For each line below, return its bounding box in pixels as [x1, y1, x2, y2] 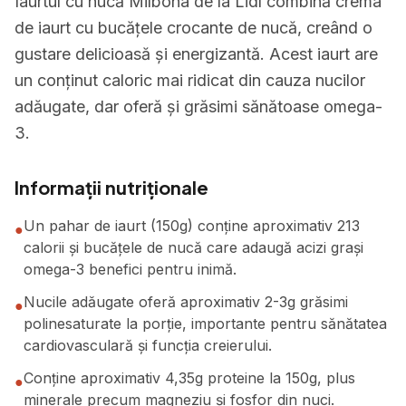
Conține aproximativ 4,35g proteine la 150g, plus [24, 369, 355, 387]
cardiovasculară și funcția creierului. [24, 336, 272, 354]
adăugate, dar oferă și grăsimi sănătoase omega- [14, 97, 382, 116]
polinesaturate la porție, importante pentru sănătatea [24, 314, 387, 333]
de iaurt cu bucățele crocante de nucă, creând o [14, 18, 372, 37]
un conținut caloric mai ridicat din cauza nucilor [14, 71, 365, 90]
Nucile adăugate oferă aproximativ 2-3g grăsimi [24, 293, 348, 311]
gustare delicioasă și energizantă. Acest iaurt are [14, 44, 378, 63]
